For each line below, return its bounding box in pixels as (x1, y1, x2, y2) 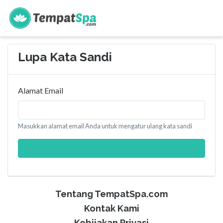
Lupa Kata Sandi (18, 50, 112, 64)
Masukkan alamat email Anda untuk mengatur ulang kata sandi (18, 122, 192, 130)
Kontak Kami (84, 203, 139, 214)
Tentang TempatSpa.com (55, 189, 168, 199)
